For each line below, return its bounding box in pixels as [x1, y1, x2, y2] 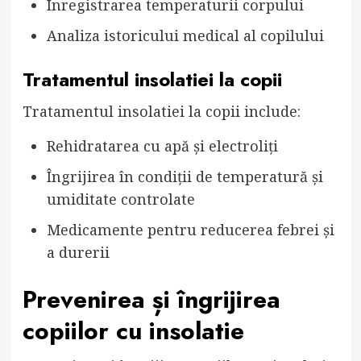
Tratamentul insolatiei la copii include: [22, 101, 301, 121]
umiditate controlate [46, 189, 195, 209]
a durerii [46, 242, 110, 262]
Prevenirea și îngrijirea [22, 281, 280, 317]
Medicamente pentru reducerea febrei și [46, 219, 334, 239]
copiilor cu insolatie [22, 313, 244, 348]
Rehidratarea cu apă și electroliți [46, 135, 278, 156]
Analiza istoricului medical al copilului [46, 25, 324, 45]
